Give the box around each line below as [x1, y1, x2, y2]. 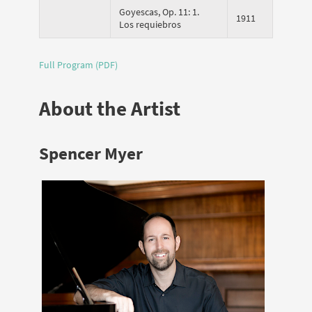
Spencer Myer [39, 141, 143, 164]
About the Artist [39, 95, 180, 121]
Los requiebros [119, 17, 181, 31]
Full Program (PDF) [39, 58, 118, 72]
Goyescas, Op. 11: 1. [119, 5, 199, 18]
